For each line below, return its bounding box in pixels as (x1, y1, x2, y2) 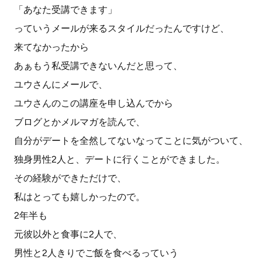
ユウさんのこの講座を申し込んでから (14, 98, 173, 109)
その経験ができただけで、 (14, 173, 126, 184)
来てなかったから (14, 42, 89, 53)
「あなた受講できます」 (14, 4, 117, 15)
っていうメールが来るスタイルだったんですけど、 (14, 23, 229, 34)
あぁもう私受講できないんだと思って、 (14, 60, 182, 71)
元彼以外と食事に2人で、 (14, 229, 122, 240)
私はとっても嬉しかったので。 (14, 191, 145, 202)
